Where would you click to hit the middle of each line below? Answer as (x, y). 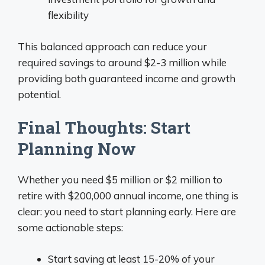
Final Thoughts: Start (104, 127)
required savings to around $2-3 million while (122, 62)
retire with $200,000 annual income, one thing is (128, 195)
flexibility (68, 15)
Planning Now (77, 149)
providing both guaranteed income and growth (127, 78)
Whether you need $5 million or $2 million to (120, 180)
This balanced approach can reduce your (112, 46)
